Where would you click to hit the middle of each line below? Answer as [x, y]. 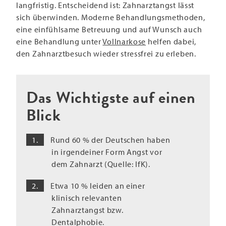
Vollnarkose [124, 41]
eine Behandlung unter [60, 41]
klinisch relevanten [87, 198]
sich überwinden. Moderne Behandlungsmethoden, [111, 17]
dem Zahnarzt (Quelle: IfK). [101, 164]
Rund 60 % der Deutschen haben [110, 140]
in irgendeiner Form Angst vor [107, 152]
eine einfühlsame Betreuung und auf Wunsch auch [109, 29]
